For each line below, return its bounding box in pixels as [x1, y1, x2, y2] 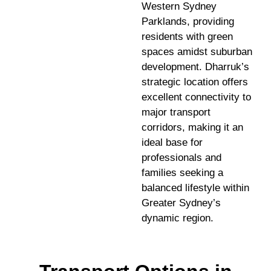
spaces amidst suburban [142, 45, 252, 57]
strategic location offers [142, 76, 248, 88]
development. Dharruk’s [142, 60, 249, 73]
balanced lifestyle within [142, 181, 249, 194]
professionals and [142, 151, 221, 163]
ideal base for [142, 136, 203, 148]
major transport [142, 106, 211, 118]
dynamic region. [142, 212, 214, 224]
